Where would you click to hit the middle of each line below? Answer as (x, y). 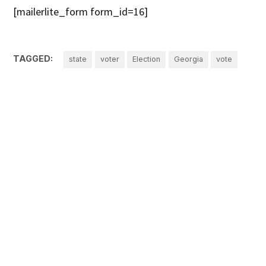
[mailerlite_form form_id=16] (81, 12)
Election (147, 59)
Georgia (188, 59)
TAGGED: (33, 59)
